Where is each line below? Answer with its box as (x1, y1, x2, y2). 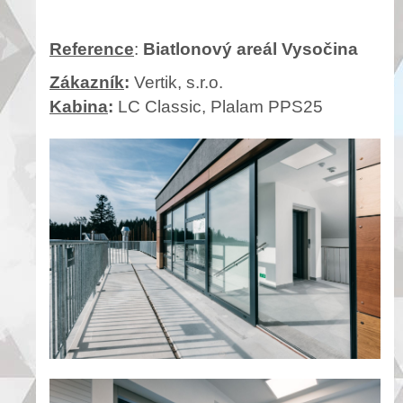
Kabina (49, 96, 108, 116)
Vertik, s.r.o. (134, 72, 228, 92)
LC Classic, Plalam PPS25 (118, 96, 323, 116)
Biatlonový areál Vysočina (143, 39, 358, 58)
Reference (49, 39, 134, 58)
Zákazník (49, 72, 124, 92)
